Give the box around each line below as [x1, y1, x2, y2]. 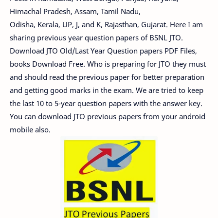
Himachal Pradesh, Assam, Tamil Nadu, [10, 6, 141, 16]
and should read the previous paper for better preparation [10, 72, 204, 82]
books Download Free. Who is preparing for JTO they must [10, 58, 206, 69]
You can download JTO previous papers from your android [10, 111, 205, 121]
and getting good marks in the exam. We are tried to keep [10, 85, 203, 95]
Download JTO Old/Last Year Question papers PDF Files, [10, 45, 197, 55]
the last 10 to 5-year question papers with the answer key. [10, 98, 202, 108]
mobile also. [10, 124, 51, 134]
